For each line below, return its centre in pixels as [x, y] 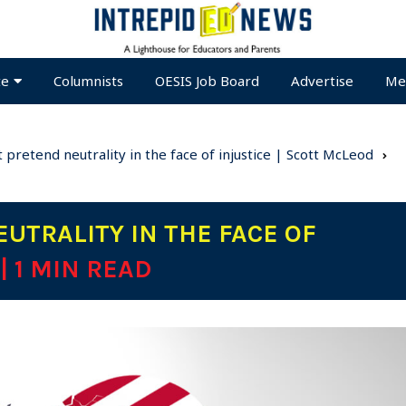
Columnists [88, 81]
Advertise [322, 81]
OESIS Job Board [207, 81]
